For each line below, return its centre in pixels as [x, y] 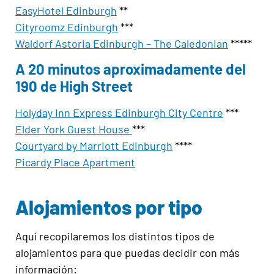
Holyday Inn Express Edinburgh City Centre [119, 113]
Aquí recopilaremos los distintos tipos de [115, 236]
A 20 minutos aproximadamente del [131, 69]
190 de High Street [74, 86]
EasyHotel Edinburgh [66, 10]
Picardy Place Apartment [75, 162]
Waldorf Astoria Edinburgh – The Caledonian [122, 43]
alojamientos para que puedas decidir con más [128, 253]
